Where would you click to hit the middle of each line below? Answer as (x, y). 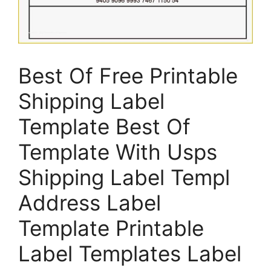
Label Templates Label (130, 254)
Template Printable (111, 228)
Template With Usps (118, 152)
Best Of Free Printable (128, 76)
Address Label (90, 203)
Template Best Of (104, 127)
